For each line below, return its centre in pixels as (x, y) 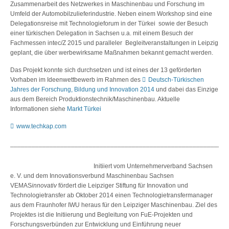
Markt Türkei (84, 109)
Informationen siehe (39, 109)
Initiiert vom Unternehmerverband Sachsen (153, 166)
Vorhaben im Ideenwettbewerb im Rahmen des (76, 79)
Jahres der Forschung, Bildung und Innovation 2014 (82, 89)
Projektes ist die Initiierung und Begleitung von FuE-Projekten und (101, 214)
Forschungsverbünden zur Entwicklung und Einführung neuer (96, 224)
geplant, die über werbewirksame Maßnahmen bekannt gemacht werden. (112, 52)
